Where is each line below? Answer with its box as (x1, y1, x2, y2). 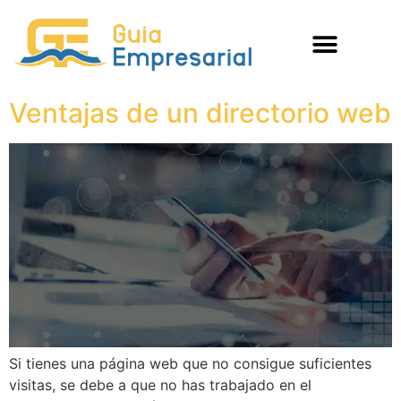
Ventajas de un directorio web (9, 97, 391, 129)
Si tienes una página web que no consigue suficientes (9, 354, 371, 372)
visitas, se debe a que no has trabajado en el (9, 375, 311, 394)
